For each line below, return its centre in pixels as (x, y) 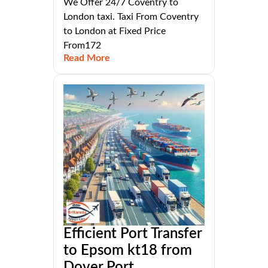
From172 (82, 46)
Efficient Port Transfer (133, 234)
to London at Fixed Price (115, 31)
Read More (87, 58)
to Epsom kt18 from (128, 251)
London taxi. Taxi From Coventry (131, 17)
